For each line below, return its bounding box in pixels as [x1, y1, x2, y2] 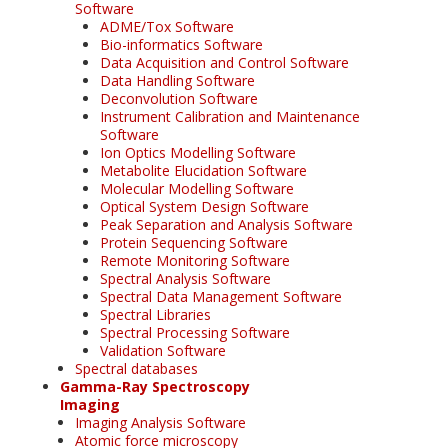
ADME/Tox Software [100, 16, 234, 36]
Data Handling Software [100, 70, 255, 90]
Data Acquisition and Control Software [100, 52, 349, 72]
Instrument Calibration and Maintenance [100, 106, 360, 126]
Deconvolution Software [100, 88, 258, 108]
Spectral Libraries [100, 304, 211, 324]
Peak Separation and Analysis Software [100, 214, 353, 234]
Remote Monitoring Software [100, 250, 290, 270]
